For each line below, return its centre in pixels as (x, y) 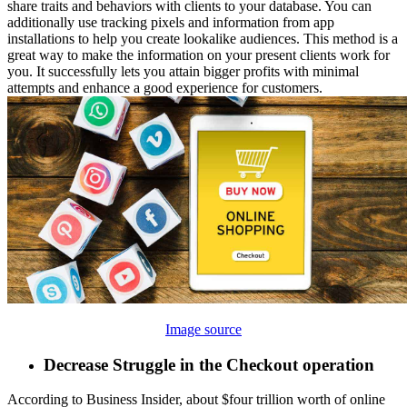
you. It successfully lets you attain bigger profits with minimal (183, 71)
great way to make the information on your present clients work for (199, 55)
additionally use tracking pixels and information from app (171, 22)
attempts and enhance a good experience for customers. (167, 87)
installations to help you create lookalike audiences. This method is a (203, 38)
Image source (203, 329)
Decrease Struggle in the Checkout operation (209, 364)
